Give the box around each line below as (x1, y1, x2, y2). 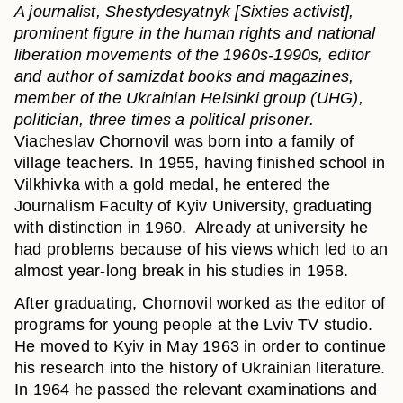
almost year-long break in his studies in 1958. (14, 262, 354, 280)
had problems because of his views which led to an (14, 240, 389, 258)
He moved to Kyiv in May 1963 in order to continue (14, 337, 387, 355)
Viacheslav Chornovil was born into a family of (14, 132, 354, 150)
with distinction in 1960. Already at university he (14, 219, 369, 237)
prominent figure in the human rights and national (14, 24, 376, 42)
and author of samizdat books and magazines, (14, 67, 354, 85)
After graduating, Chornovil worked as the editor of (14, 294, 386, 312)
